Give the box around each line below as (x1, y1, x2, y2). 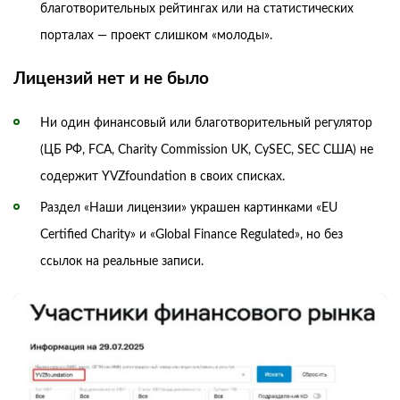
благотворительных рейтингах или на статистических (40, 3, 354, 16)
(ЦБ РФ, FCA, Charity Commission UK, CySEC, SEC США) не (40, 144, 373, 157)
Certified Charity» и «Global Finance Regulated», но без (40, 229, 343, 242)
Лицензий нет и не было (13, 71, 209, 88)
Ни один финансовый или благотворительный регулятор (40, 117, 372, 130)
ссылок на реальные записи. (40, 255, 204, 269)
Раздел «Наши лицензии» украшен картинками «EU (40, 202, 337, 215)
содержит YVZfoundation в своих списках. (40, 171, 285, 184)
